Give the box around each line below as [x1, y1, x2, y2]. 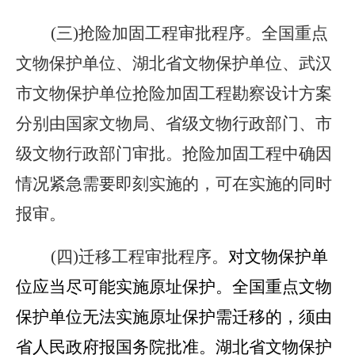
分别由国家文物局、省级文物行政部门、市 [16, 114, 332, 133]
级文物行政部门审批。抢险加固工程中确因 [16, 144, 332, 163]
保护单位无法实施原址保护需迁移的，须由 [16, 307, 332, 326]
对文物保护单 [228, 247, 328, 266]
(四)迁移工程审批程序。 [16, 247, 228, 266]
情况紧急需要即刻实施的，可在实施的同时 [16, 174, 332, 193]
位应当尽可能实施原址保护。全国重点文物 [16, 277, 332, 296]
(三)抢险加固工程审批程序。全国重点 [16, 24, 328, 43]
